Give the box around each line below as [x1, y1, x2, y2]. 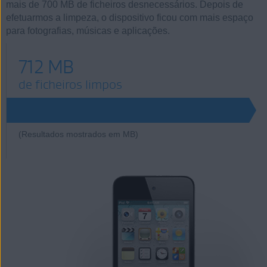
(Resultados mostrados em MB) [18, 129, 138, 139]
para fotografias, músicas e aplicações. [6, 25, 170, 36]
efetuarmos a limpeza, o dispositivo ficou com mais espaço [6, 12, 253, 23]
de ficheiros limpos [18, 77, 122, 92]
